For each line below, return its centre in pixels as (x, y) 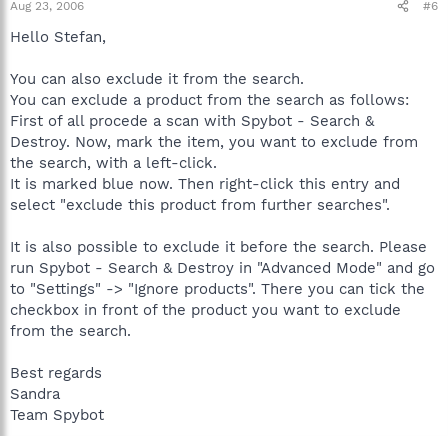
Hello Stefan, (58, 37)
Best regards (56, 373)
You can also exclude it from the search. (157, 79)
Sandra (35, 394)
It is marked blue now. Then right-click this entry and (205, 184)
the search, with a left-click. (113, 163)
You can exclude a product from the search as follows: (209, 100)
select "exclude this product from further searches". (200, 205)
